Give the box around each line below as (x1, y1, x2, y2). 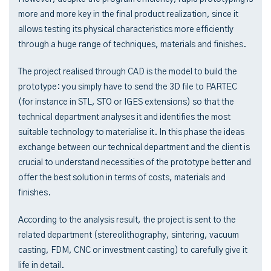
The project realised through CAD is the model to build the (18, 67, 237, 76)
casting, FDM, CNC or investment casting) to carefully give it (18, 246, 247, 255)
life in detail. (18, 261, 64, 270)
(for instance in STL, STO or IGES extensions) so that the (18, 97, 234, 106)
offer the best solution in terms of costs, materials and (18, 173, 226, 182)
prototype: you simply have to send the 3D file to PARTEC (18, 82, 237, 91)
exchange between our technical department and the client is (18, 143, 250, 152)
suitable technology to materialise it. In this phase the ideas (18, 128, 244, 137)
